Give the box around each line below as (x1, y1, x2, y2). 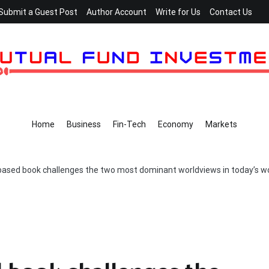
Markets (205, 119, 237, 129)
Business (67, 119, 101, 129)
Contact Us (210, 7, 252, 17)
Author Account (86, 7, 147, 17)
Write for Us (156, 7, 201, 17)
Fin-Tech (113, 119, 146, 129)
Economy (158, 119, 193, 129)
